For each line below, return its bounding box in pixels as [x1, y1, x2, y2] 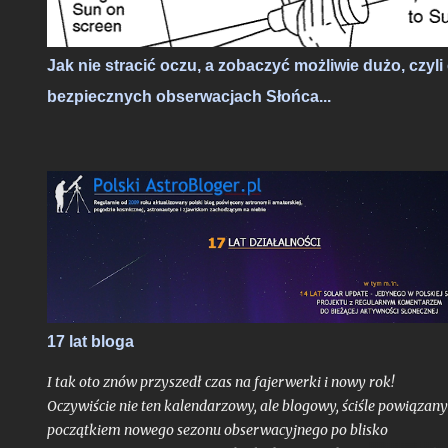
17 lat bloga [47, 333, 134, 350]
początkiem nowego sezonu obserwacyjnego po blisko [47, 421, 388, 439]
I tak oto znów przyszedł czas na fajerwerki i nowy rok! [47, 373, 394, 391]
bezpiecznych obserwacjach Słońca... [47, 88, 331, 105]
